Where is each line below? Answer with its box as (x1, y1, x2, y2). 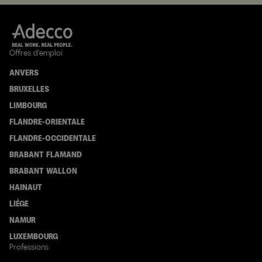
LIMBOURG (9, 100, 47, 111)
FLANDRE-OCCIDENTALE (9, 133, 96, 143)
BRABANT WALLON (9, 166, 77, 176)
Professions (9, 242, 49, 252)
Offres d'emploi (9, 47, 63, 58)
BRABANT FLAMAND (9, 149, 82, 160)
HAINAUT (9, 182, 42, 192)
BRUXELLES (9, 84, 49, 94)
